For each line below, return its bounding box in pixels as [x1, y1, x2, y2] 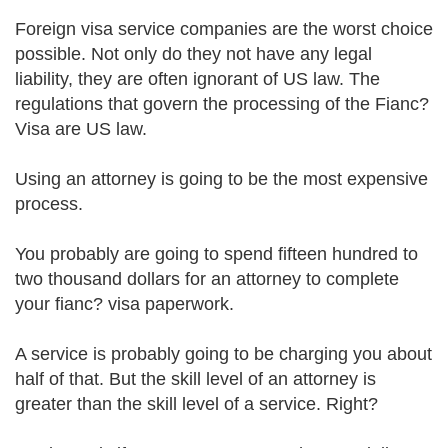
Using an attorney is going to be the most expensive [15, 169, 428, 189]
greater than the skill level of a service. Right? [15, 394, 378, 414]
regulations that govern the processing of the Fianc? [15, 94, 429, 114]
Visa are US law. [15, 119, 147, 139]
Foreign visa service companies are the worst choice [15, 19, 433, 39]
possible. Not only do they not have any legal [15, 44, 372, 64]
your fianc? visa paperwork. [15, 294, 234, 314]
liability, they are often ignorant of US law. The [15, 69, 380, 89]
